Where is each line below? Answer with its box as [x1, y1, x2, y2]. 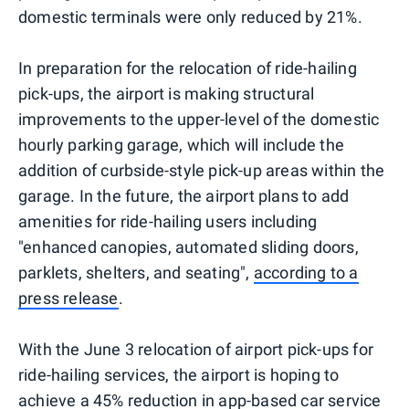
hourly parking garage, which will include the [18, 135, 345, 155]
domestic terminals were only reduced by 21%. [18, 7, 362, 27]
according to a [253, 263, 359, 283]
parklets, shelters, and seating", [18, 263, 254, 283]
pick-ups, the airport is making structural [18, 84, 315, 104]
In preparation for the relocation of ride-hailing [18, 58, 357, 79]
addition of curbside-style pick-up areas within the [18, 161, 385, 181]
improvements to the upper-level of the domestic [18, 110, 380, 130]
